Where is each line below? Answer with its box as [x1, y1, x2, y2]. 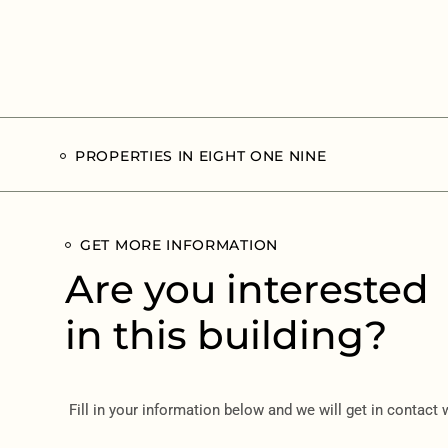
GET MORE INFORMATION [80, 235, 278, 254]
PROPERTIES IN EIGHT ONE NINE [75, 146, 327, 165]
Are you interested [65, 264, 429, 313]
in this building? [65, 310, 387, 359]
